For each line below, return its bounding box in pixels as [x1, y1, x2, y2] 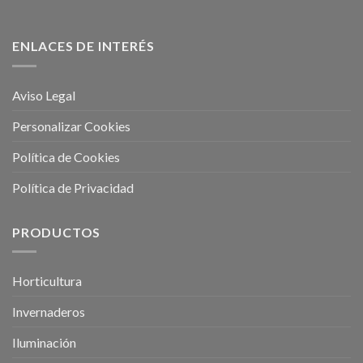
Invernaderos [12, 304, 85, 320]
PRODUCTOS [12, 224, 101, 240]
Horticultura [12, 273, 82, 289]
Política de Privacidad [12, 179, 134, 195]
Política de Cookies [12, 148, 120, 164]
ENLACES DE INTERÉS [12, 38, 155, 54]
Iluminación [12, 335, 76, 351]
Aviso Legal [12, 87, 75, 103]
